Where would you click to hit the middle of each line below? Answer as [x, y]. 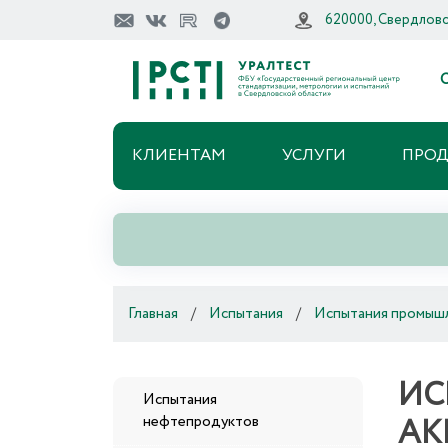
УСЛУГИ [313, 155]
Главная [153, 314]
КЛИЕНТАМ [178, 155]
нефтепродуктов [201, 422]
